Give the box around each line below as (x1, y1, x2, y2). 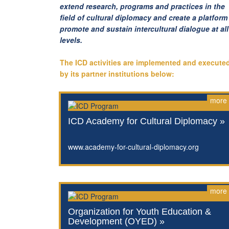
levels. (60, 35, 82, 45)
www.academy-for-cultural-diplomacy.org (67, 141, 199, 152)
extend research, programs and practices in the (60, 1, 225, 12)
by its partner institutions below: (60, 68, 174, 79)
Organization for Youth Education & (67, 206, 211, 217)
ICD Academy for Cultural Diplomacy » (67, 116, 225, 126)
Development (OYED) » (67, 216, 165, 226)
